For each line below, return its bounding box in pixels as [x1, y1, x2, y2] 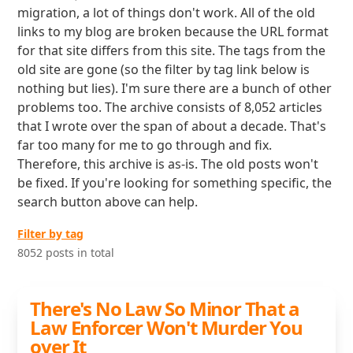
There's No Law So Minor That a [30, 295, 299, 321]
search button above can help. [17, 193, 199, 210]
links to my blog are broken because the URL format [17, 23, 329, 40]
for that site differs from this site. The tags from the [17, 42, 326, 59]
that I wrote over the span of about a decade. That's [17, 117, 327, 135]
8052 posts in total [17, 245, 115, 260]
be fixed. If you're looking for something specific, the [17, 174, 333, 191]
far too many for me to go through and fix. [17, 136, 273, 154]
